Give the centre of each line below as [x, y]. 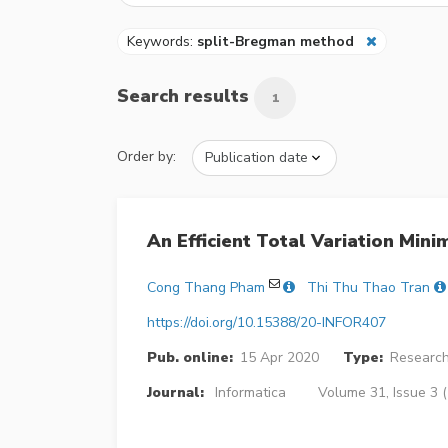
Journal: [175, 393]
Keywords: [162, 41]
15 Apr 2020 [279, 358]
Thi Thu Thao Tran [368, 288]
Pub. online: [190, 358]
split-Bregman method [275, 41]
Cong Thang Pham [206, 288]
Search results [185, 95]
